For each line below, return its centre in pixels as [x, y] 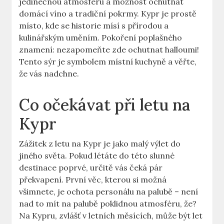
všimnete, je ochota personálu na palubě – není [109, 192]
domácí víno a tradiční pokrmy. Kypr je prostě [108, 14]
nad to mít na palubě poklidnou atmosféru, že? [108, 204]
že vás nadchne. [49, 74]
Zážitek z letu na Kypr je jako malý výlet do [100, 144]
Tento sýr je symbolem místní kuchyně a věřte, [108, 62]
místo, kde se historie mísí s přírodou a [94, 26]
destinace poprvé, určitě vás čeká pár [91, 168]
